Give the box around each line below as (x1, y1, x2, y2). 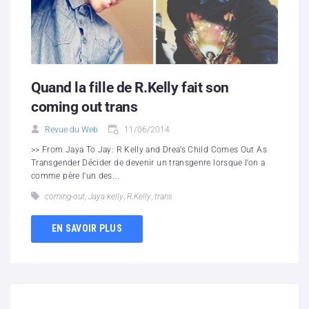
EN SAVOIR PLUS (52, 223, 122, 235)
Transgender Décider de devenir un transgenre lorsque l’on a (31, 157, 266, 168)
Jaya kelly (88, 191, 123, 201)
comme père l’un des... (31, 170, 119, 181)
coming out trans (31, 98, 138, 115)
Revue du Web (45, 124, 98, 134)
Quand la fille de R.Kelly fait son (31, 79, 229, 96)
